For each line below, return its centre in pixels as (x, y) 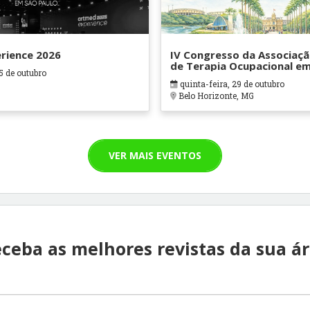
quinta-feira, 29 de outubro (231, 84)
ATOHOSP (195, 88)
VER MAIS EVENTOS (155, 155)
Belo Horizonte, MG (215, 96)
